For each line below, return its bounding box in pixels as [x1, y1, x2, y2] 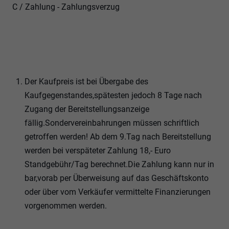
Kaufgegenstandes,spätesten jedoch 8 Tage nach [25, 90, 202, 101]
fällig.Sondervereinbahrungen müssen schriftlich [25, 118, 199, 128]
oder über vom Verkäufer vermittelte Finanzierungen [25, 187, 211, 197]
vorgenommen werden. [25, 201, 107, 211]
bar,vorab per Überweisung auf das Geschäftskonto [25, 173, 209, 184]
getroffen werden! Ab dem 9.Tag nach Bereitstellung [25, 132, 211, 142]
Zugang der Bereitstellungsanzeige [25, 104, 149, 114]
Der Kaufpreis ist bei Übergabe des [25, 77, 148, 87]
